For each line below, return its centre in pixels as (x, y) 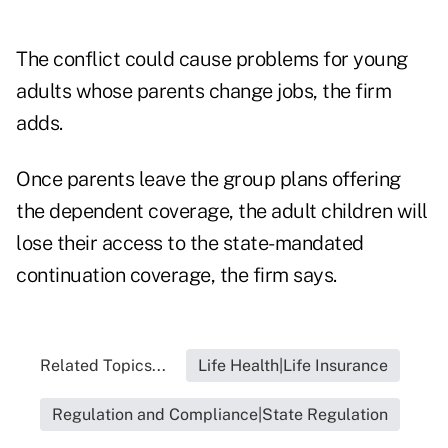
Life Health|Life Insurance (293, 366)
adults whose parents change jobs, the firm (203, 91)
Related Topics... (103, 366)
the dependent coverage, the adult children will (222, 211)
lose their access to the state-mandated (190, 243)
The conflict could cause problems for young (212, 59)
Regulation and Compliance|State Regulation (220, 415)
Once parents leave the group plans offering (208, 179)
